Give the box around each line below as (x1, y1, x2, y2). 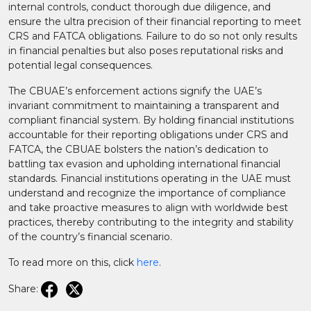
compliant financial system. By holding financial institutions (8, 114, 294, 126)
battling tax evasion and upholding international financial (8, 158, 280, 170)
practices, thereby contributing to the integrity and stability (8, 216, 294, 228)
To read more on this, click (8, 256, 137, 269)
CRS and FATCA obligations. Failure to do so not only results (8, 30, 297, 42)
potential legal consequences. (8, 59, 153, 72)
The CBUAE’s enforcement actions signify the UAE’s (8, 85, 262, 97)
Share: (8, 282, 38, 295)
